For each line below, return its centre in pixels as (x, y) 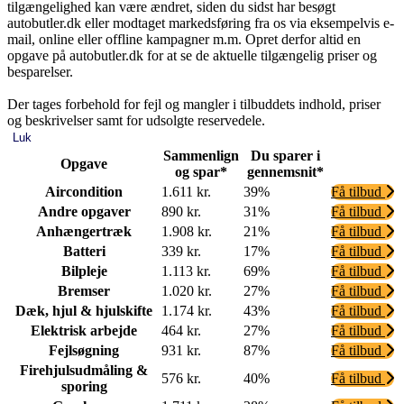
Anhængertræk (84, 231)
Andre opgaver (84, 211)
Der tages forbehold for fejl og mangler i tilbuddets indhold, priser (194, 104)
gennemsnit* (285, 171)
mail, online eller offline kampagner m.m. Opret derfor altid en (184, 39)
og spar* (201, 171)
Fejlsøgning (84, 350)
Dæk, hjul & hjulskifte (84, 310)
